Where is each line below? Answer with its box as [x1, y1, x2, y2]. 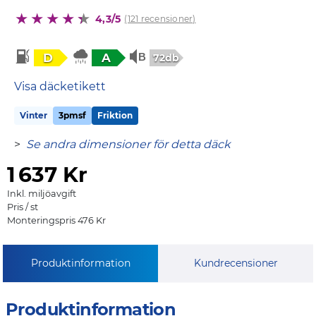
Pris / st [7, 201, 38, 212]
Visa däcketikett [14, 79, 106, 93]
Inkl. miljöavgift [7, 188, 76, 199]
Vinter [20, 109, 47, 121]
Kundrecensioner [193, 256, 278, 269]
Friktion [97, 109, 133, 121]
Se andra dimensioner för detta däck [26, 137, 231, 151]
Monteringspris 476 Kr [7, 214, 106, 226]
